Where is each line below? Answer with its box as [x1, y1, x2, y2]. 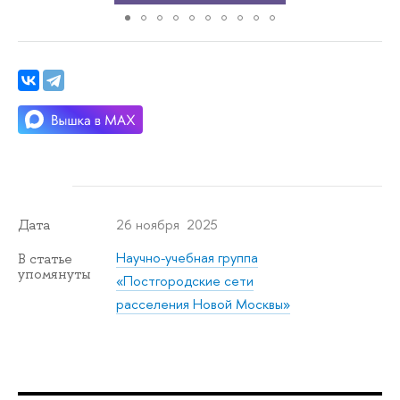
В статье [18, 249, 72, 268]
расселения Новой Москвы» [116, 295, 291, 314]
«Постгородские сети [116, 271, 254, 291]
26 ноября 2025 [116, 214, 219, 234]
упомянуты [18, 264, 91, 283]
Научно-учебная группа [116, 248, 259, 268]
